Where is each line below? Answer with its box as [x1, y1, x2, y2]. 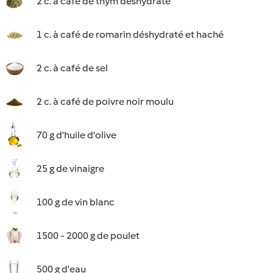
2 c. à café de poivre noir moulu [37, 96, 174, 107]
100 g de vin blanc [37, 196, 115, 208]
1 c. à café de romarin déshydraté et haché [37, 29, 224, 40]
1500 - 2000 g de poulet [37, 230, 140, 241]
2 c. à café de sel [37, 62, 108, 74]
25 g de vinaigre [37, 163, 104, 174]
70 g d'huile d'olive [37, 129, 116, 141]
